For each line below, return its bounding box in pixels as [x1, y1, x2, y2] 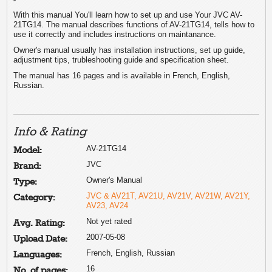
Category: [13, 192, 56, 203]
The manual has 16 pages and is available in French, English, [13, 70, 231, 80]
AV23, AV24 [86, 200, 129, 210]
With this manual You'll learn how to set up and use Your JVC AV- [13, 10, 243, 19]
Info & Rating [13, 124, 87, 140]
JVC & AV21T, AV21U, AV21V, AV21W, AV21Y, [86, 191, 251, 200]
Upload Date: [13, 233, 68, 245]
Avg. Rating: [13, 217, 66, 229]
